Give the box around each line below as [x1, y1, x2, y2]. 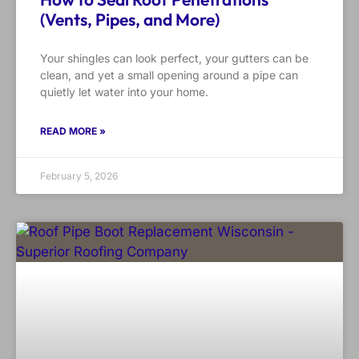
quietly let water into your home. [40, 85, 208, 99]
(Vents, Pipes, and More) [40, 9, 220, 30]
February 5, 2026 [40, 170, 118, 183]
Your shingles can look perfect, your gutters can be [40, 51, 309, 66]
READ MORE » [40, 125, 106, 138]
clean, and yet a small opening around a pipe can [40, 68, 298, 83]
